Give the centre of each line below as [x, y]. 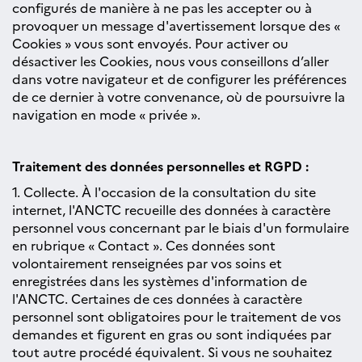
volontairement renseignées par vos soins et [147, 263]
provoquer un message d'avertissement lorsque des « [176, 25]
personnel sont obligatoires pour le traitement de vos [177, 316]
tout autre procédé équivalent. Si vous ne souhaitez [172, 351]
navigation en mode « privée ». [106, 114]
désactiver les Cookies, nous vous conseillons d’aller [170, 61]
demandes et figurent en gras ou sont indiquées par [172, 334]
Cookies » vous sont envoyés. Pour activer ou [150, 43]
